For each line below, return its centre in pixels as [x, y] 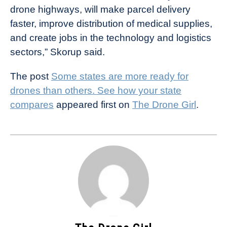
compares [32, 104]
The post [31, 76]
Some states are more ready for [120, 76]
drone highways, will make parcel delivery [100, 9]
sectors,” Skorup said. [58, 52]
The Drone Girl [164, 104]
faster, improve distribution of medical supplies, [111, 23]
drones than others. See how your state [96, 90]
